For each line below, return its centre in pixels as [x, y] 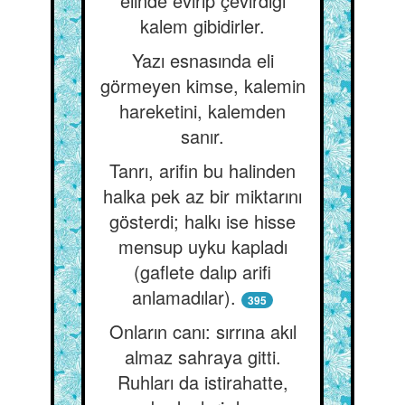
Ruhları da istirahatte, [202, 382]
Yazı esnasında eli [202, 60]
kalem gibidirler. [202, 26]
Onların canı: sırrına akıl [202, 331]
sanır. [202, 136]
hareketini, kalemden [202, 111]
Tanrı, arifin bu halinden [202, 170]
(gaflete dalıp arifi [202, 272]
